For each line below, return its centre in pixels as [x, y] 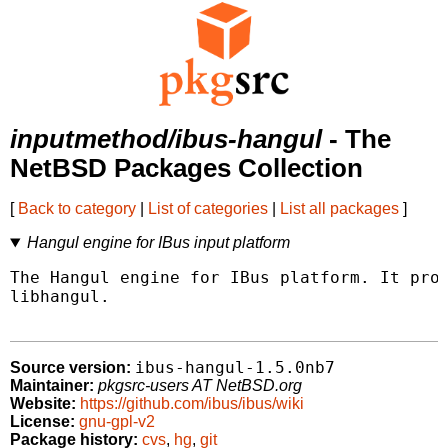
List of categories [208, 209]
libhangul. [60, 297]
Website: [43, 404]
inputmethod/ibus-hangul [166, 139]
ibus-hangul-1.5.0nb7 [235, 368]
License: [42, 422]
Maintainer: [52, 386]
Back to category [77, 209]
